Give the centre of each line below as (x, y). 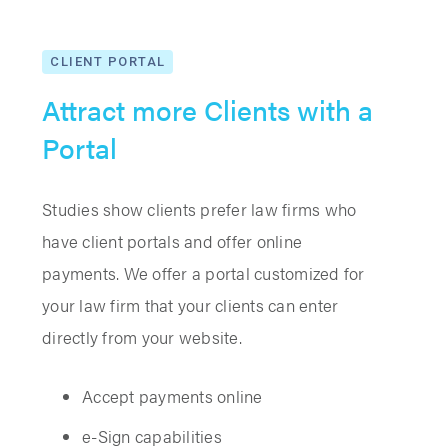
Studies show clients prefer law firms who (199, 209)
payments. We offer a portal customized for (203, 273)
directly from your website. (142, 337)
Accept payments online (172, 396)
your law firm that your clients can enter (190, 305)
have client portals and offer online (172, 241)
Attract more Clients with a (207, 109)
